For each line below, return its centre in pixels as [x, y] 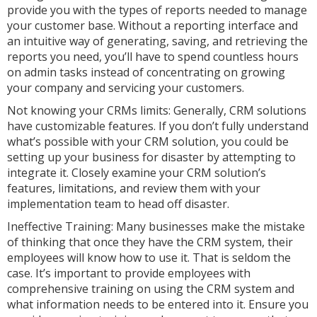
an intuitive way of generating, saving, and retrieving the [157, 41]
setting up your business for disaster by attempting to [151, 157]
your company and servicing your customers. [126, 88]
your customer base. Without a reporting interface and [152, 25]
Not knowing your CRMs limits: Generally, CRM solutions [157, 110]
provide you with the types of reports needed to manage [157, 10]
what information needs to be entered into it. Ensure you [158, 304]
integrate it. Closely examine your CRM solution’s [137, 173]
